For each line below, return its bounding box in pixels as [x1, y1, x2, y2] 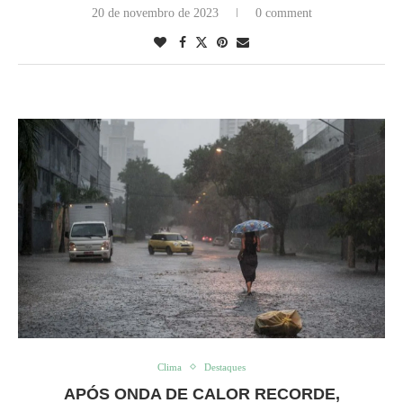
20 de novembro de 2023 [91, 5, 219, 20]
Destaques [204, 361, 246, 372]
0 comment [255, 5, 312, 20]
